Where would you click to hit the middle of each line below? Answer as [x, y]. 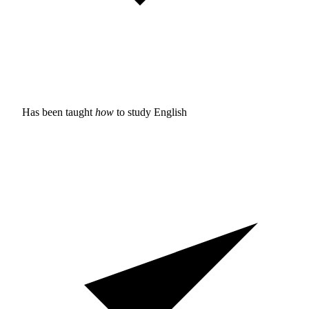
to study [134, 112]
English [170, 112]
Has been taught [59, 112]
